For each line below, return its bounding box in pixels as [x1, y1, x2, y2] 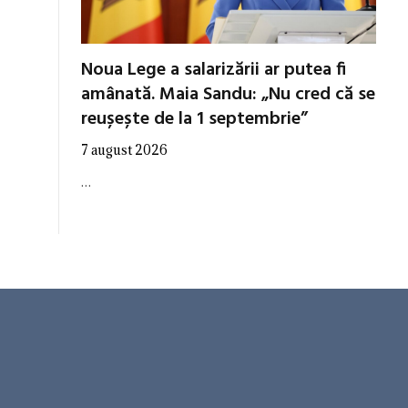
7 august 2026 [81, 141, 168, 159]
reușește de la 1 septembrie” [81, 105, 308, 135]
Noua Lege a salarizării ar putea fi [81, 56, 346, 86]
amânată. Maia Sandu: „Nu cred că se [81, 80, 375, 110]
